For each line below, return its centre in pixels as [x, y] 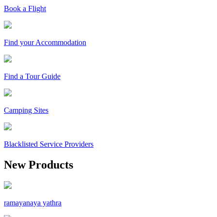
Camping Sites [26, 110]
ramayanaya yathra [33, 202]
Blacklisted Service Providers [49, 144]
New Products [39, 164]
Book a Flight [25, 8]
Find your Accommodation [45, 42]
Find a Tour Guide [32, 76]
